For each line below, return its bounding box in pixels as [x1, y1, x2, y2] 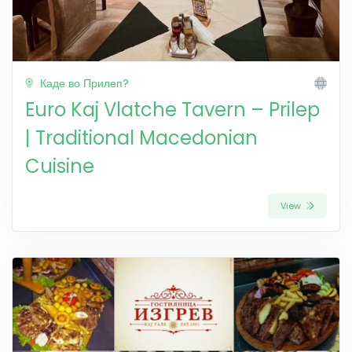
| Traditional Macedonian [25, 124, 258, 151]
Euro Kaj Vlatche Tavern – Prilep [25, 96, 320, 123]
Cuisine [25, 152, 94, 179]
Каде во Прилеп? [37, 75, 129, 91]
